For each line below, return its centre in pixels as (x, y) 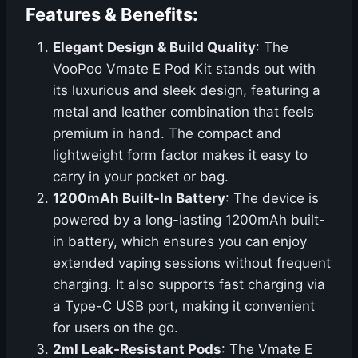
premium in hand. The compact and (167, 134)
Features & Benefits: (112, 15)
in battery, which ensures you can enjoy (180, 242)
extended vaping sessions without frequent (192, 263)
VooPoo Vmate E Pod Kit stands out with (184, 69)
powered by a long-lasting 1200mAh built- (189, 220)
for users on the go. (115, 328)
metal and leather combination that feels (183, 112)
